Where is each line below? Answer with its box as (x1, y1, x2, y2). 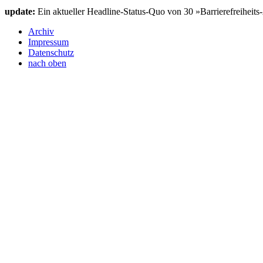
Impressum (28, 36, 69, 47)
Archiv (28, 26, 54, 36)
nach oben (28, 58, 66, 68)
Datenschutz (28, 47, 74, 58)
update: (5, 6, 35, 16)
